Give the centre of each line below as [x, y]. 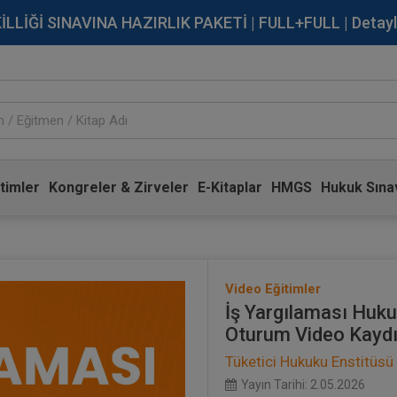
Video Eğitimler [273, 289]
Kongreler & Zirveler [118, 187]
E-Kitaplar [230, 187]
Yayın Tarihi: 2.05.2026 [303, 385]
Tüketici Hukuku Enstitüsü [309, 362]
